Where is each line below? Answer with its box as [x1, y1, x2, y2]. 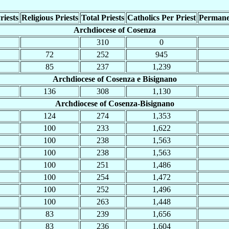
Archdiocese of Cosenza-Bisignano [55, 99, 174, 108]
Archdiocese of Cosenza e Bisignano [52, 75, 177, 84]
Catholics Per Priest [127, 13, 196, 22]
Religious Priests [21, 13, 78, 22]
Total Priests [81, 13, 124, 22]
